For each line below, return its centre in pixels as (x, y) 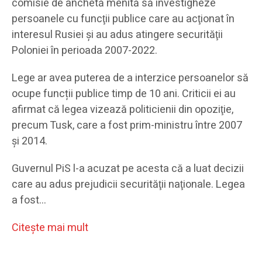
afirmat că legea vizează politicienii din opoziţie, (123, 110)
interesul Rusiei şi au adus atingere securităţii (117, 35)
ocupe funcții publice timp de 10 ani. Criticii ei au (124, 94)
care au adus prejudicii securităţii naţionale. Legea (128, 185)
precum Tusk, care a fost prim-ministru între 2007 (127, 126)
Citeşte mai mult (50, 228)
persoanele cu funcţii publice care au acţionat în (123, 19)
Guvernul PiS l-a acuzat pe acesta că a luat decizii (128, 169)
